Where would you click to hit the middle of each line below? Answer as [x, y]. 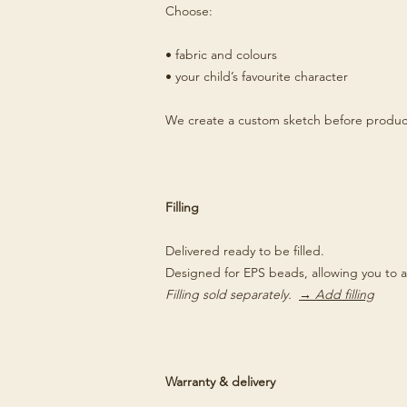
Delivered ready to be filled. [245, 251]
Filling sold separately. [232, 294]
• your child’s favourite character [257, 76]
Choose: [189, 11]
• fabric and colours [221, 55]
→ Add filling [337, 294]
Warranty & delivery [220, 382]
